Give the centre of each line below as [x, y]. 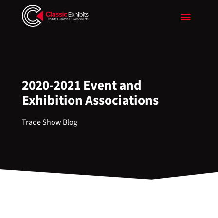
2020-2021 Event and [82, 85]
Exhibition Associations [90, 100]
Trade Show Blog [49, 122]
